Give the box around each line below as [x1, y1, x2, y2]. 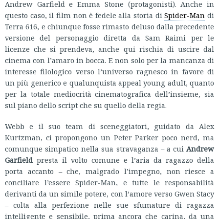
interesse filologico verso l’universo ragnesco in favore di [5, 66, 214, 76]
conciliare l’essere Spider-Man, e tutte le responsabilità [5, 177, 214, 187]
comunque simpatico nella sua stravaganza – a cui [5, 143, 186, 153]
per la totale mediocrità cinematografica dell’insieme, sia [5, 88, 214, 99]
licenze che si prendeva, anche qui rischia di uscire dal [5, 44, 214, 54]
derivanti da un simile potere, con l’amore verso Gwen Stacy [5, 188, 214, 198]
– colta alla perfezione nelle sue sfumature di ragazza [5, 199, 214, 210]
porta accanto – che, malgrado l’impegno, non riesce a [5, 166, 214, 176]
